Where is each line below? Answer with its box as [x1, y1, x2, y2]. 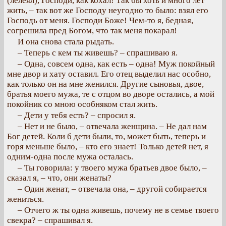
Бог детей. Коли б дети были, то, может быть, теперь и [7, 132, 206, 141]
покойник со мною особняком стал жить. [7, 99, 157, 109]
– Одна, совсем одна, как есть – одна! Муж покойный [18, 59, 215, 69]
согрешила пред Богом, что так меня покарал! [7, 26, 177, 35]
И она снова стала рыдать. [18, 37, 114, 46]
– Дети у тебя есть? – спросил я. [18, 110, 136, 120]
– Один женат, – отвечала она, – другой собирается [18, 184, 207, 194]
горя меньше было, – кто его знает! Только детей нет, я [7, 142, 208, 151]
